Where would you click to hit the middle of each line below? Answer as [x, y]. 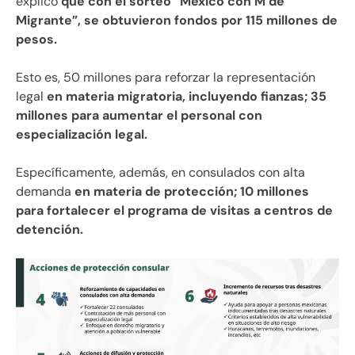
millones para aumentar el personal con [139, 115]
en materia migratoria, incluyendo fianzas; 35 [185, 96]
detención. [50, 229]
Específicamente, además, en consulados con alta [160, 172]
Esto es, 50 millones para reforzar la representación [166, 77]
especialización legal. [82, 134]
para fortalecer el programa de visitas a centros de [174, 210]
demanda [45, 191]
